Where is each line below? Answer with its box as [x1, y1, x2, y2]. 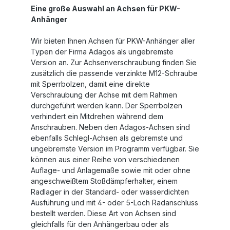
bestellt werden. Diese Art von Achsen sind [31, 209, 176, 218]
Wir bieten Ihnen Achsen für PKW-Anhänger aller [31, 36, 195, 45]
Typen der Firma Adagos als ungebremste [31, 47, 174, 56]
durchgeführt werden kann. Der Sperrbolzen [31, 101, 182, 110]
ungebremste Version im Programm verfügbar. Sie [31, 144, 199, 153]
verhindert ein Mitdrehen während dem [31, 112, 163, 121]
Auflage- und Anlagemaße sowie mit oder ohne [31, 166, 190, 175]
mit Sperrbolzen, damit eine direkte [31, 80, 150, 88]
